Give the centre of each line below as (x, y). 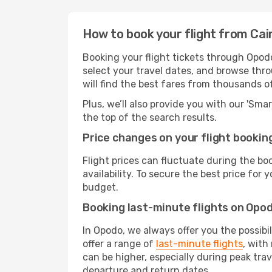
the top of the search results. (150, 117)
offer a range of (119, 244)
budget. (100, 187)
